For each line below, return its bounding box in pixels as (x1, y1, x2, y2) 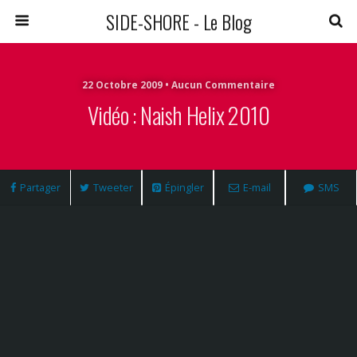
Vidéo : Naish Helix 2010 (87, 98, 270, 131)
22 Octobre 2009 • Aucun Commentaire (82, 78, 275, 92)
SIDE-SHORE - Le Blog (105, 7, 252, 36)
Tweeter (92, 180, 133, 194)
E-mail (242, 180, 271, 194)
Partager (19, 180, 61, 194)
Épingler (164, 180, 204, 194)
